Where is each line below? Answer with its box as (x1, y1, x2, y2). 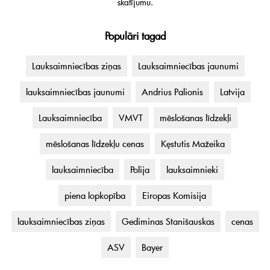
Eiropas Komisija (142, 189, 206, 202)
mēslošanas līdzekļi (160, 111, 231, 124)
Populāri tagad (104, 29, 166, 43)
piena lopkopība (64, 189, 125, 202)
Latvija (219, 86, 245, 98)
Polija (130, 163, 149, 176)
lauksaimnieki (166, 163, 218, 176)
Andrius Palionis (141, 86, 203, 98)
